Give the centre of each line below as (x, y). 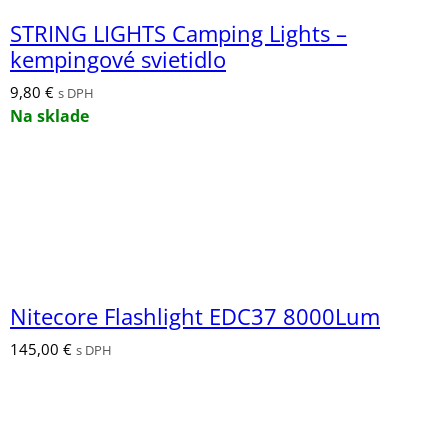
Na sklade (49, 115)
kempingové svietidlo (118, 59)
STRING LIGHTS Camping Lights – (178, 33)
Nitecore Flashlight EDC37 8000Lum (195, 316)
